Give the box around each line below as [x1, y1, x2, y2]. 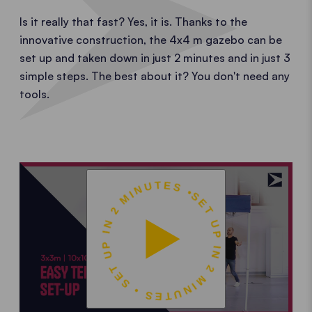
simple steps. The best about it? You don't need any [19, 68, 290, 83]
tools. [19, 86, 49, 101]
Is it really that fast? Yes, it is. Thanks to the [19, 14, 247, 29]
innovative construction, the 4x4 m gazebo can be [19, 32, 282, 47]
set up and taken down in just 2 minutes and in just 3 [19, 50, 290, 65]
